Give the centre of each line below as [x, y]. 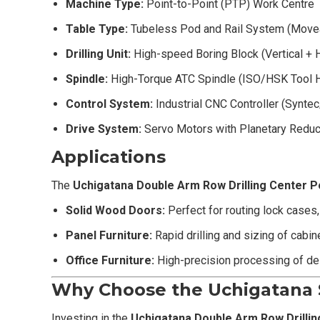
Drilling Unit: [98, 54]
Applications [109, 156]
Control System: [109, 104]
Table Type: [97, 29]
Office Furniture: [110, 260]
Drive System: [104, 129]
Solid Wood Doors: [115, 210]
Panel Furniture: [109, 235]
